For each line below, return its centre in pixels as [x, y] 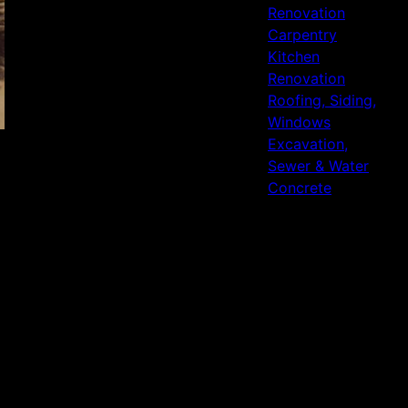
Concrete [299, 188]
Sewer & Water [318, 166]
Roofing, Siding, [321, 100]
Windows [299, 122]
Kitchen [293, 56]
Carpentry [302, 35]
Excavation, [307, 144]
